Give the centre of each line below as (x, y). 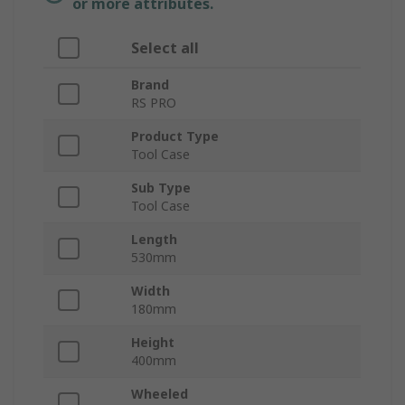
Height (153, 343)
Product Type (175, 137)
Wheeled (160, 394)
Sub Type (161, 188)
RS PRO (154, 103)
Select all (165, 48)
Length (154, 240)
